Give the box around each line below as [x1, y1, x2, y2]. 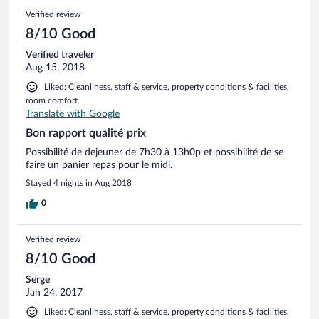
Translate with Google [26, 108, 120, 119]
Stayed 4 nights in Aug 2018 [26, 178, 132, 187]
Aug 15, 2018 [26, 62, 85, 73]
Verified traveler [26, 49, 94, 60]
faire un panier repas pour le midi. [26, 159, 172, 170]
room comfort [26, 95, 78, 105]
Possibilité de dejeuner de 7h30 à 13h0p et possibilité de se [26, 147, 283, 157]
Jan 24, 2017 [26, 287, 83, 298]
